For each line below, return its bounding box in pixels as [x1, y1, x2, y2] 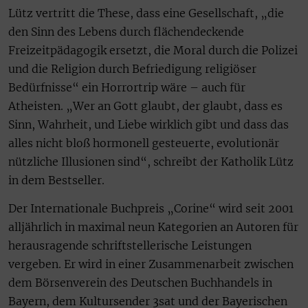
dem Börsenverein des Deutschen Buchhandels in [8, 276, 272, 290]
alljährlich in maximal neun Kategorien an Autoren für [8, 220, 298, 234]
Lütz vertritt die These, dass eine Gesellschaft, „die [8, 5, 284, 20]
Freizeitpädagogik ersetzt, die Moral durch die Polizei [8, 43, 298, 57]
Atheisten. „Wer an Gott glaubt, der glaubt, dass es [8, 98, 283, 113]
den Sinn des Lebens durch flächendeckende [8, 24, 244, 38]
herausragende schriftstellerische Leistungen [8, 239, 252, 253]
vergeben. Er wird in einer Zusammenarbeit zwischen [8, 257, 294, 272]
